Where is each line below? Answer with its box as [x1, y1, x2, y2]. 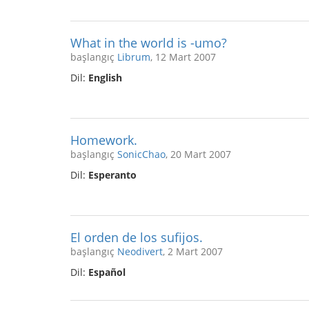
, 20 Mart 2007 [166, 148, 231, 161]
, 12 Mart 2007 [150, 50, 216, 63]
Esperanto [88, 168, 137, 181]
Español [88, 266, 126, 279]
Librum [117, 50, 150, 63]
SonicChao [117, 148, 166, 161]
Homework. [70, 132, 137, 148]
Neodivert [117, 245, 163, 258]
